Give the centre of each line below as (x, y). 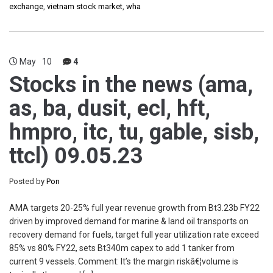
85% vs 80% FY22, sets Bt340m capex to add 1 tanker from (122, 248)
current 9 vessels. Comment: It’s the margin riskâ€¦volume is (124, 261)
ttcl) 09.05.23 (76, 156)
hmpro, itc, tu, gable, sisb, (134, 132)
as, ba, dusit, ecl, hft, (110, 108)
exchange (26, 6)
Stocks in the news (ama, (131, 85)
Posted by (28, 181)
